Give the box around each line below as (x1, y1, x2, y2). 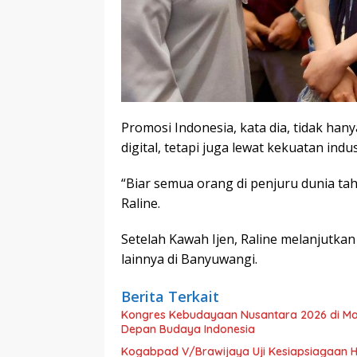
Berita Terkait (121, 287, 219, 307)
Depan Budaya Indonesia (121, 322, 255, 337)
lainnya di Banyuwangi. (121, 250, 257, 269)
